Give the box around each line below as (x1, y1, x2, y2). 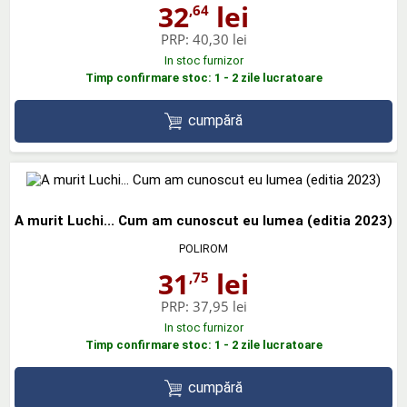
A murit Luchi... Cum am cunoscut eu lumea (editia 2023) (15, 212, 392, 229)
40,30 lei (192, 30, 247, 48)
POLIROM (179, 241, 228, 255)
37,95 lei (192, 296, 247, 315)
